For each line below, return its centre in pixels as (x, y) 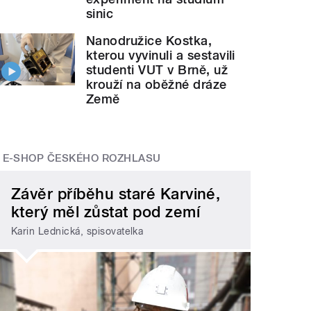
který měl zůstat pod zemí (106, 211)
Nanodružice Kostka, (149, 41)
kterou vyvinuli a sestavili (161, 56)
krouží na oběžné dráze (157, 85)
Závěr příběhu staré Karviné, (116, 193)
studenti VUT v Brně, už (157, 70)
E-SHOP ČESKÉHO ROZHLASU (82, 159)
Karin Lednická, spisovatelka (77, 232)
